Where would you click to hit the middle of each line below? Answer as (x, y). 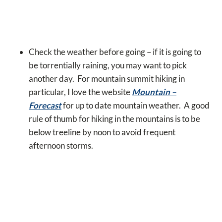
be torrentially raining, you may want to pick (108, 65)
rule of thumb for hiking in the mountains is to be (114, 119)
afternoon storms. (62, 146)
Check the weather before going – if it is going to (115, 52)
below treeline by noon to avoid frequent (102, 132)
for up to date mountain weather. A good (136, 106)
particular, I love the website (80, 92)
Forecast (45, 106)
